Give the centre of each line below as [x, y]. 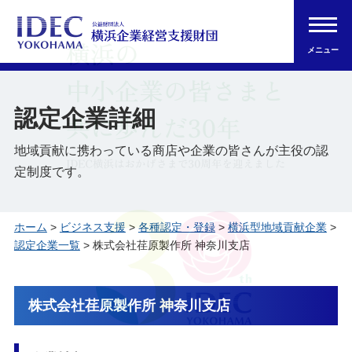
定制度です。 [51, 172]
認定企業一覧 [47, 245]
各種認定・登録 [176, 227]
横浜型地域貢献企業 [277, 227]
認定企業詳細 [84, 118]
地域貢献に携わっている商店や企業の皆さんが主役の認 [171, 150]
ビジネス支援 [92, 227]
